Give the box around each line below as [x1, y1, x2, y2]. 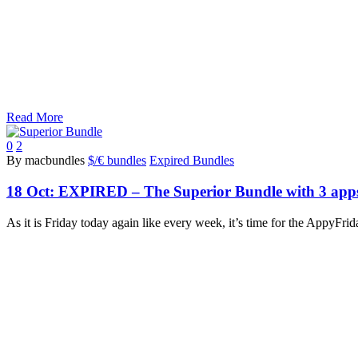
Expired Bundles [149, 153, 234, 168]
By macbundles [6, 153, 85, 168]
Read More [6, 110, 63, 125]
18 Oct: [6, 183, 58, 201]
